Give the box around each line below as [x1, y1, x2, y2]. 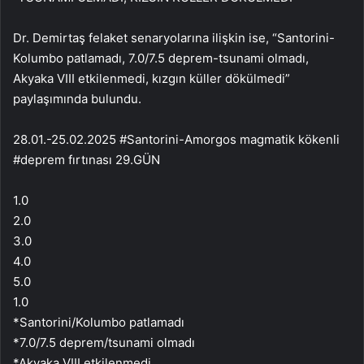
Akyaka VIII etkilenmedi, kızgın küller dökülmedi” [13, 70, 290, 86]
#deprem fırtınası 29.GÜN [13, 151, 160, 167]
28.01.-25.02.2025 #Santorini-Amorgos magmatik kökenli [13, 131, 340, 147]
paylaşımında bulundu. [13, 90, 141, 106]
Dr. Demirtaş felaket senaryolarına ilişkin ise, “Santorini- [13, 29, 335, 45]
